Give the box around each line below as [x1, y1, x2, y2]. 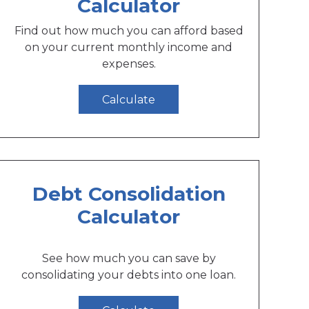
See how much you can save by [41, 252, 216, 266]
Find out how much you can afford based [14, 24, 243, 38]
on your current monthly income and [25, 41, 233, 54]
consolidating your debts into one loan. [21, 268, 237, 282]
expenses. [101, 57, 156, 71]
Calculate [102, 92, 156, 106]
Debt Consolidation [32, 182, 226, 206]
